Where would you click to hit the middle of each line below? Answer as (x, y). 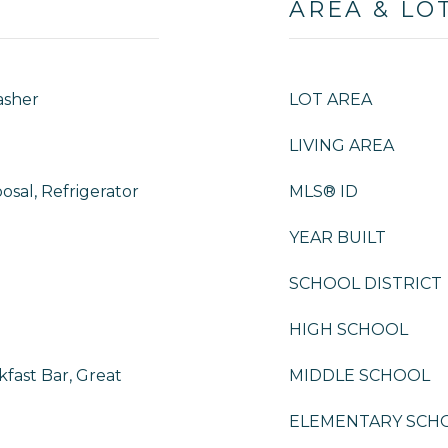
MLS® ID (323, 191)
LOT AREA (330, 99)
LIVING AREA (341, 145)
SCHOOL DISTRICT (365, 283)
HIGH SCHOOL (348, 329)
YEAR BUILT (337, 237)
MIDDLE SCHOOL (359, 375)
